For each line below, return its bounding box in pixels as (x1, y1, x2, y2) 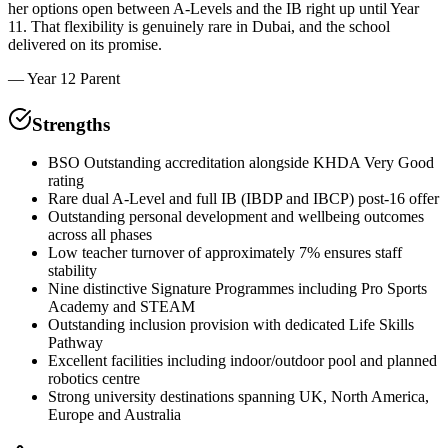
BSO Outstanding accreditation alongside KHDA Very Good (48, 154, 434, 172)
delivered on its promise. (8, 36, 162, 54)
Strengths (32, 113, 110, 135)
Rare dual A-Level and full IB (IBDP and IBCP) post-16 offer (48, 190, 439, 208)
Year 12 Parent (27, 70, 120, 88)
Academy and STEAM (48, 298, 195, 316)
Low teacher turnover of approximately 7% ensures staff (48, 244, 402, 262)
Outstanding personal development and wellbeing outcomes (48, 208, 424, 226)
